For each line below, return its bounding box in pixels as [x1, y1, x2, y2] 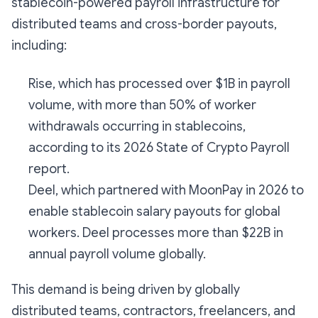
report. [28, 161, 70, 177]
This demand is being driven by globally [11, 282, 240, 298]
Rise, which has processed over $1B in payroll [28, 76, 290, 92]
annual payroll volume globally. [28, 246, 206, 263]
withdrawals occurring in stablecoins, [28, 119, 246, 135]
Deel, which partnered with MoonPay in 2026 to [28, 182, 304, 199]
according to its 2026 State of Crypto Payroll [28, 140, 290, 156]
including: [11, 38, 67, 54]
